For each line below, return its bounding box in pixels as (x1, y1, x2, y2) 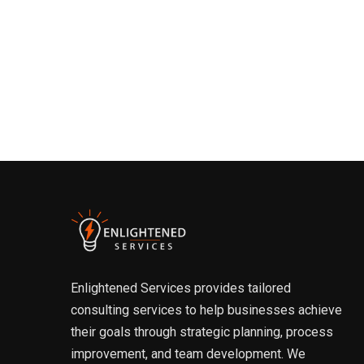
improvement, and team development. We (71, 345, 305, 362)
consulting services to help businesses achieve (71, 301, 342, 318)
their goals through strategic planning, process (71, 323, 333, 340)
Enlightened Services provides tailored (71, 279, 291, 296)
